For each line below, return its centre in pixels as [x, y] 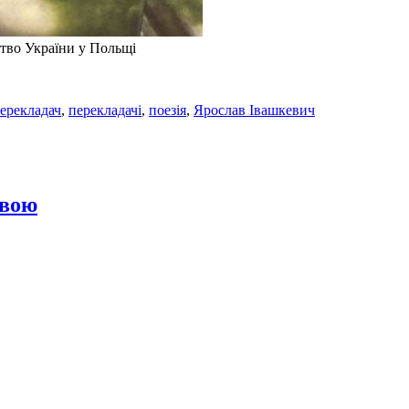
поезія [168, 110]
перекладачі [105, 110]
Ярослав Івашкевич [254, 110]
